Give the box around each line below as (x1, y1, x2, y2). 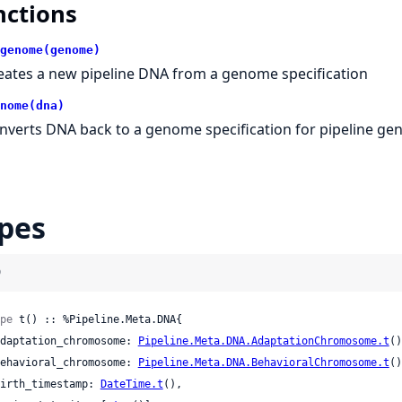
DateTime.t (100, 378, 163, 391)
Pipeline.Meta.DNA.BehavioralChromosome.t (137, 356, 389, 370)
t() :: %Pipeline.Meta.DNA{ (12, 313, 182, 327)
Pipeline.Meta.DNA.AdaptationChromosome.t (137, 335, 389, 348)
